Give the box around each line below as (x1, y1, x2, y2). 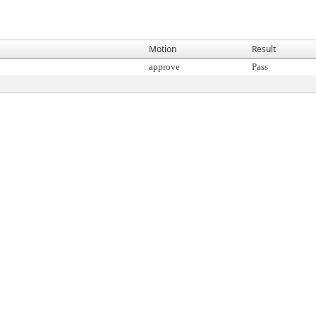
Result (252, 43, 276, 55)
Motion (149, 43, 176, 55)
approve (149, 61, 180, 72)
